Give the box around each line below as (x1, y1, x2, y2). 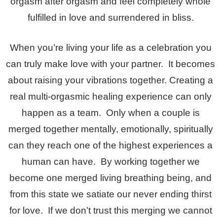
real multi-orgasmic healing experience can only (9, 91, 212, 102)
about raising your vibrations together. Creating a (8, 74, 213, 85)
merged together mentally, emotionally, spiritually (8, 123, 213, 134)
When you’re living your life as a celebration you (9, 42, 212, 53)
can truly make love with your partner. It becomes (6, 58, 215, 69)
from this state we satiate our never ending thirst (9, 188, 212, 199)
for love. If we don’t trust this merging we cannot (9, 205, 212, 216)
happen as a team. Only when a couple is (21, 107, 200, 118)
